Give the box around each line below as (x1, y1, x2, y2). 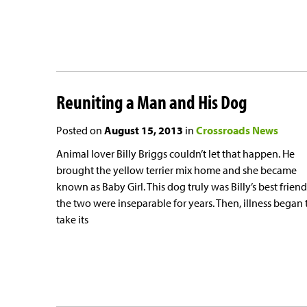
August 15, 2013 (104, 123, 183, 137)
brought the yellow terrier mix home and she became (56, 162, 297, 177)
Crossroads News (196, 123, 278, 137)
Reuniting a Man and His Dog (56, 89, 247, 114)
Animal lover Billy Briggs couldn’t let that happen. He (56, 146, 295, 160)
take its (56, 212, 88, 226)
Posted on (56, 123, 104, 137)
